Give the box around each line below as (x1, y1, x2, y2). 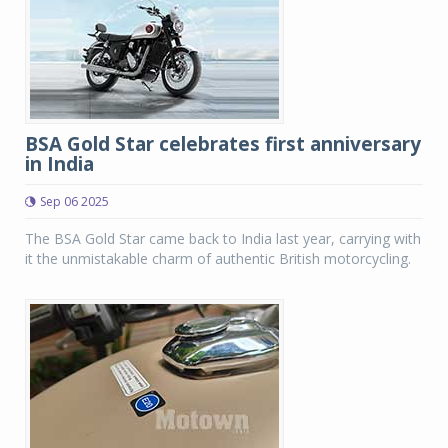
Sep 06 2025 (40, 193, 109, 210)
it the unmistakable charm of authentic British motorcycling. (25, 249, 411, 268)
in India (25, 151, 94, 177)
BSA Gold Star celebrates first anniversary (25, 131, 421, 157)
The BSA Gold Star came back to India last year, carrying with (25, 229, 421, 248)
